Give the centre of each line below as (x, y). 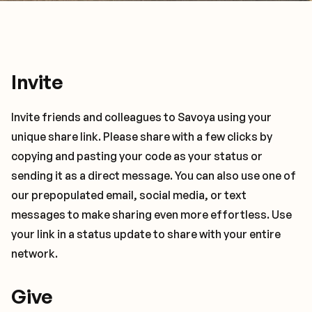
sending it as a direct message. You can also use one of (154, 175)
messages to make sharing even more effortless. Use (151, 214)
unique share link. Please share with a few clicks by (142, 136)
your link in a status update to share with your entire (146, 234)
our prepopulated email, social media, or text (129, 195)
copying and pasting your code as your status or (137, 156)
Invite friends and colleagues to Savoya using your (141, 117)
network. (34, 253)
